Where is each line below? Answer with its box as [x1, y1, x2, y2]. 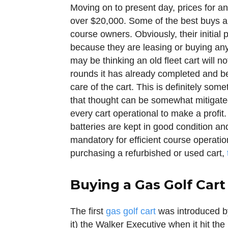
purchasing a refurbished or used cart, [70, 148, 227, 158]
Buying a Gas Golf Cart [70, 177, 225, 193]
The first [70, 206, 106, 216]
